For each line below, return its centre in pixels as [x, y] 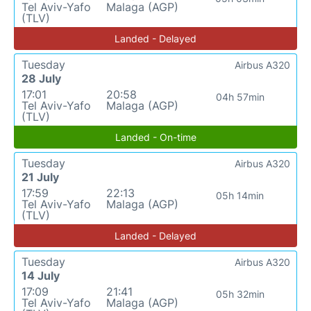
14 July [41, 276]
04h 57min [240, 97]
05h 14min [240, 195]
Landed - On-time [155, 137]
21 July [40, 177]
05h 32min [240, 294]
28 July [41, 78]
